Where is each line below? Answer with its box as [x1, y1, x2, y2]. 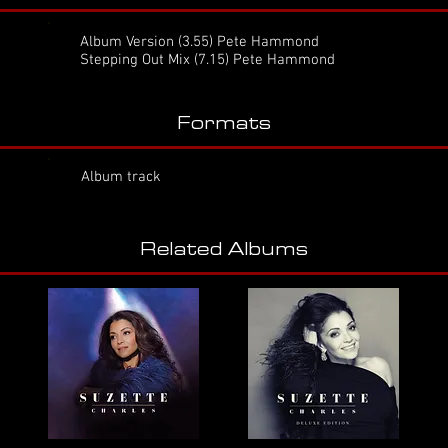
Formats [176, 113, 271, 133]
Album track [81, 168, 161, 186]
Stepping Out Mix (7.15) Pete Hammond [80, 51, 335, 69]
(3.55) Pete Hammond [174, 33, 319, 51]
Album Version [80, 33, 174, 51]
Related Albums [139, 239, 308, 259]
